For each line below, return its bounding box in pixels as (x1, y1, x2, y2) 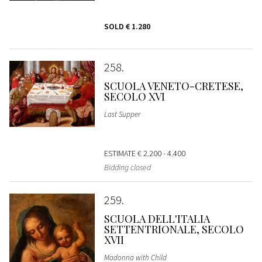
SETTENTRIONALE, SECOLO (104, 222, 244, 237)
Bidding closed (104, 162, 151, 173)
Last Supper (104, 109, 140, 120)
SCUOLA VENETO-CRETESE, (104, 79, 243, 94)
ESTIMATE (104, 148, 137, 159)
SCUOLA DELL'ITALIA (104, 212, 210, 226)
